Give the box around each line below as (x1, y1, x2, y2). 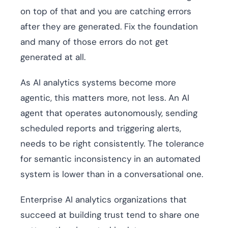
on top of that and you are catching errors (20, 6, 191, 17)
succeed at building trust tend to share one (20, 209, 199, 221)
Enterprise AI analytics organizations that (20, 194, 187, 206)
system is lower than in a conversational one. (20, 168, 203, 180)
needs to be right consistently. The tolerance (20, 138, 204, 150)
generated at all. (20, 51, 85, 63)
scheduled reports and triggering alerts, (20, 123, 181, 134)
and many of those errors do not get (20, 36, 168, 48)
